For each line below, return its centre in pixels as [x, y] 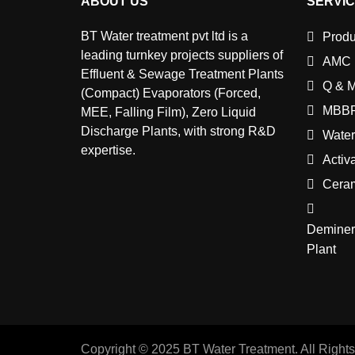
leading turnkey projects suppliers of [182, 55]
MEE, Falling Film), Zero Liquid [168, 113]
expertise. [108, 151]
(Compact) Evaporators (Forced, [171, 94]
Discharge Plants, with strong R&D [178, 132]
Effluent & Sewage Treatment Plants [182, 74]
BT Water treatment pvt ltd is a [164, 36]
